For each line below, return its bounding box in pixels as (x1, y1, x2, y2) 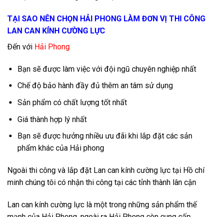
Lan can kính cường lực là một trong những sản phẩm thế (7, 200, 197, 209)
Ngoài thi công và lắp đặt (7, 165, 93, 175)
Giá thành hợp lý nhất (17, 114, 87, 124)
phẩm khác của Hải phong (17, 143, 104, 153)
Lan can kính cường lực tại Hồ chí (93, 165, 204, 175)
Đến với (7, 42, 32, 51)
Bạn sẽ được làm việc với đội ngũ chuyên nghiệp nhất (17, 64, 196, 74)
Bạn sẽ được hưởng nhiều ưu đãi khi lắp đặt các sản (17, 131, 192, 141)
